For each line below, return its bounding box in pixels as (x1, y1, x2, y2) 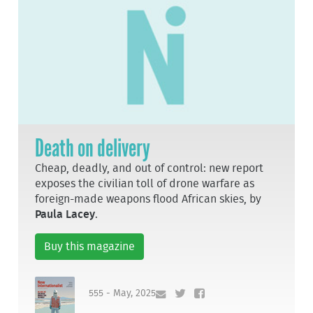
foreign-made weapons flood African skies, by (35, 194, 262, 205)
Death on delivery (35, 133, 151, 163)
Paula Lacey (35, 209, 96, 221)
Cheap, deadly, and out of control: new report (35, 163, 264, 175)
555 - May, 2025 (89, 287, 156, 298)
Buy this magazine (44, 241, 136, 253)
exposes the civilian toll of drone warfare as (35, 178, 255, 190)
